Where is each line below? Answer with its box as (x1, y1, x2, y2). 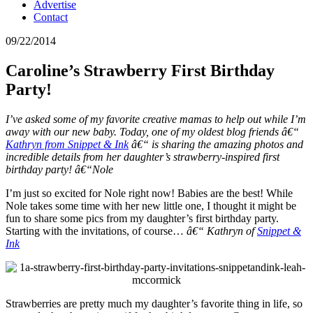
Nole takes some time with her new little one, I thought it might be (6, 199, 296, 212)
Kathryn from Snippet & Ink (6, 138, 129, 150)
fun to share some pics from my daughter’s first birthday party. (6, 212, 279, 224)
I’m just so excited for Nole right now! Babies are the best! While (6, 187, 293, 199)
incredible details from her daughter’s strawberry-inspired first (6, 150, 279, 163)
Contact (34, 10, 68, 23)
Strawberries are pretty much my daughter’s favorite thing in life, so (6, 297, 303, 310)
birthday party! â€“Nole (6, 163, 113, 175)
